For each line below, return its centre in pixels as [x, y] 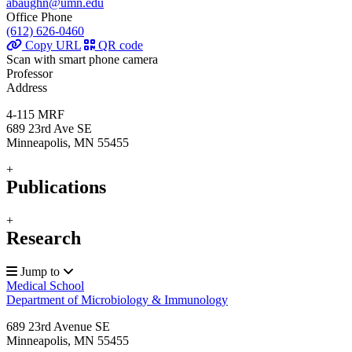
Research [44, 238]
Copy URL [51, 46]
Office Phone [39, 17]
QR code [119, 46]
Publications [56, 187]
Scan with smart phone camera [82, 60]
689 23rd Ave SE [49, 129]
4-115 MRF [35, 115]
